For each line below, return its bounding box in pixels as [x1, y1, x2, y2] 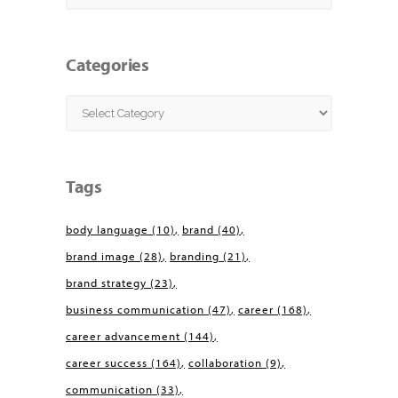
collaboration [188, 355, 262, 370]
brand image [66, 249, 136, 264]
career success [66, 355, 147, 370]
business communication [66, 302, 204, 317]
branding [170, 249, 219, 264]
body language [66, 222, 148, 237]
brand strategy [66, 275, 147, 291]
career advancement [66, 329, 180, 344]
